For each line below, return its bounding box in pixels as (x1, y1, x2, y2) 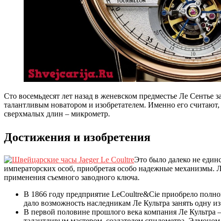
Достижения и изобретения (4, 129, 150, 146)
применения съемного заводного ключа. (4, 173, 140, 182)
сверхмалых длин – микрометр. (4, 110, 110, 118)
